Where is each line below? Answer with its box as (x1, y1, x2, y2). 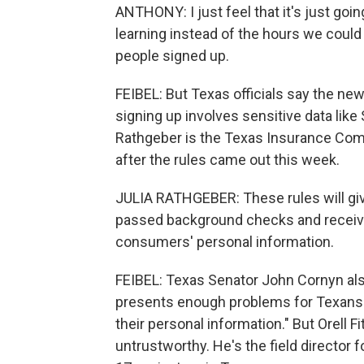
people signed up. (115, 47, 229, 64)
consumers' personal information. (115, 233, 334, 250)
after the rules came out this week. (115, 151, 340, 168)
